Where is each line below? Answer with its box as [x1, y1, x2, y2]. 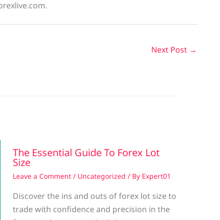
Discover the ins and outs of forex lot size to [13, 190, 176, 201]
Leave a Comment [13, 171, 71, 181]
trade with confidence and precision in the [13, 203, 170, 215]
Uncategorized [78, 171, 126, 181]
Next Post [151, 44, 189, 55]
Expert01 [142, 171, 171, 181]
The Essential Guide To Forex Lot [13, 145, 160, 159]
